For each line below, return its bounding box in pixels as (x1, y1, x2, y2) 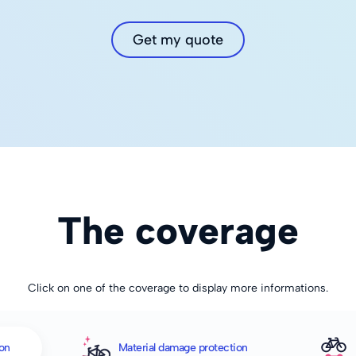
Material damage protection (118, 341, 248, 354)
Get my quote (132, 31, 223, 48)
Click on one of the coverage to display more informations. (28, 281, 328, 295)
